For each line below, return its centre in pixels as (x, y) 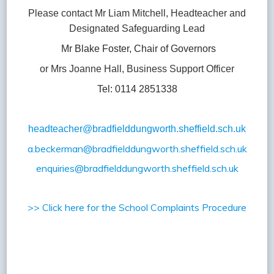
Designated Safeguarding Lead (137, 29)
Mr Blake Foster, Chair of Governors (138, 49)
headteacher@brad (70, 129)
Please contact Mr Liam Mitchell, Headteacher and (137, 13)
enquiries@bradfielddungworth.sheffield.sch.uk (137, 168)
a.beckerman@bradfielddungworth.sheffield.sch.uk (137, 149)
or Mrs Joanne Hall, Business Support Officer (137, 69)
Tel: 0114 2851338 (137, 89)
